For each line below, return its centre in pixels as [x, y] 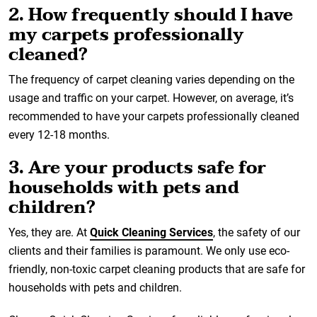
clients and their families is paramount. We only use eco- [149, 251]
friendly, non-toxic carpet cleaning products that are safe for [157, 269]
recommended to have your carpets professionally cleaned [154, 116]
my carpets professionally [126, 35]
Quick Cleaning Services [151, 232]
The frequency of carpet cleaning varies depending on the [151, 80]
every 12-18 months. [59, 135]
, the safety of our [257, 232]
